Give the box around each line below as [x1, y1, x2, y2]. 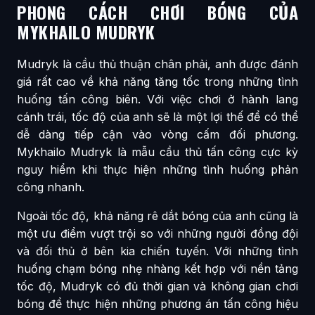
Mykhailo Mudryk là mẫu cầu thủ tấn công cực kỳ [17, 145, 298, 160]
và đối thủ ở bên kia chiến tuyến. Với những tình [17, 244, 298, 259]
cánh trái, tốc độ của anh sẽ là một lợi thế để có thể [17, 110, 298, 124]
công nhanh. [17, 180, 84, 195]
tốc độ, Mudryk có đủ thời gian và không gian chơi [17, 279, 298, 294]
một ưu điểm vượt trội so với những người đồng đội [17, 226, 298, 241]
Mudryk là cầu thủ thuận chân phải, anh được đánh [17, 57, 298, 72]
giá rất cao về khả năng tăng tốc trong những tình [17, 75, 298, 89]
